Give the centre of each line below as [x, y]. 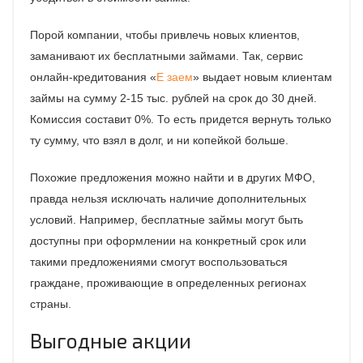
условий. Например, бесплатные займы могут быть [167, 220]
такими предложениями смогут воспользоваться [159, 262]
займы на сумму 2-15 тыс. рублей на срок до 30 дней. [173, 98]
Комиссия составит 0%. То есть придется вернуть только [181, 120]
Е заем [175, 77]
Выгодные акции [111, 341]
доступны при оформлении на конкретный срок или [168, 241]
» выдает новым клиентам [263, 77]
